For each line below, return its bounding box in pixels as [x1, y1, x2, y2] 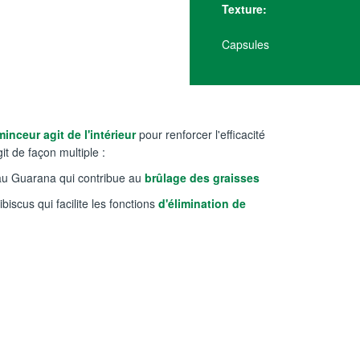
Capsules [222, 36, 269, 52]
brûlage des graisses [141, 170, 260, 186]
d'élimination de [155, 195, 246, 211]
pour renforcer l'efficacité [136, 126, 265, 142]
